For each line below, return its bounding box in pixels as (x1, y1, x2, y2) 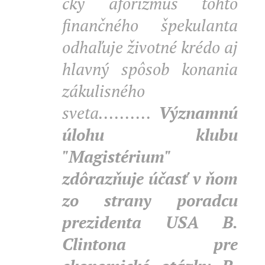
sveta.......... (62, 102, 159, 124)
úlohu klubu (62, 124, 238, 146)
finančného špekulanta (62, 14, 238, 36)
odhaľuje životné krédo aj (62, 36, 238, 58)
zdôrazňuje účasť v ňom (62, 167, 238, 189)
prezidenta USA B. (62, 211, 238, 233)
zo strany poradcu (62, 189, 238, 211)
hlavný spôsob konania (62, 58, 238, 80)
